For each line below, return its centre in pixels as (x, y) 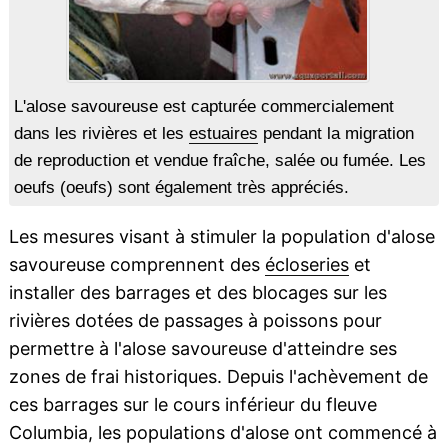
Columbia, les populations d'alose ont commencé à (222, 433)
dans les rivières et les (101, 134)
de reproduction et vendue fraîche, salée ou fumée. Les (219, 161)
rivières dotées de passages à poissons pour (195, 321)
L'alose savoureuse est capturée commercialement (203, 107)
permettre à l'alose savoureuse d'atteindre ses (202, 349)
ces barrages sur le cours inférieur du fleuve (192, 405)
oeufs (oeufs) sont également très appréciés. (181, 188)
